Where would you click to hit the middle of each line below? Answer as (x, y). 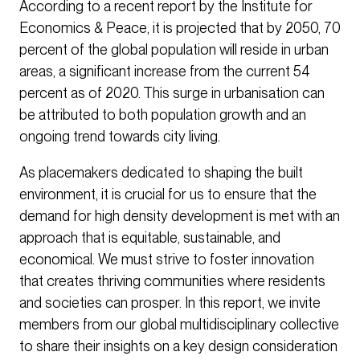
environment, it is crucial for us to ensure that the (168, 194)
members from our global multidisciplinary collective (179, 325)
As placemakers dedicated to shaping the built (161, 173)
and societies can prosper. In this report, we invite (170, 303)
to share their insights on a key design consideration (178, 346)
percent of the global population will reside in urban (174, 50)
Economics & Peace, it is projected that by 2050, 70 (180, 28)
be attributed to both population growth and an (163, 115)
